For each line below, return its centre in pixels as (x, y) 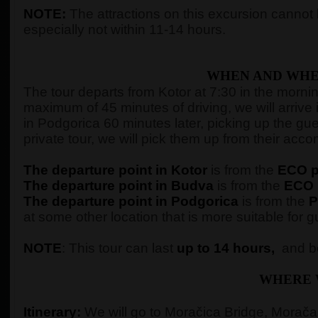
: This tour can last (119, 248)
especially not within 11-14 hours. (125, 30)
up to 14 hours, (229, 248)
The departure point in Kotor (115, 170)
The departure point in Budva (119, 186)
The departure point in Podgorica (131, 202)
